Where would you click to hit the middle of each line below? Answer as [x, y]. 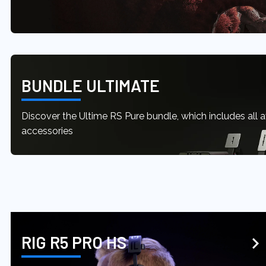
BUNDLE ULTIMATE [91, 85]
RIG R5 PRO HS [74, 243]
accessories [47, 131]
